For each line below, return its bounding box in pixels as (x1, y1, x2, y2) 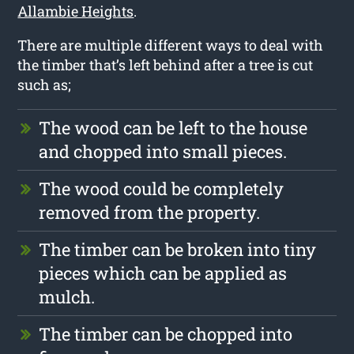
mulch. (39, 284, 96, 308)
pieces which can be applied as (39, 261, 288, 284)
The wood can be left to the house (39, 115, 308, 139)
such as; (17, 74, 72, 94)
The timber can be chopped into (39, 322, 293, 345)
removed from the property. (39, 200, 261, 224)
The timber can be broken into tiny (39, 237, 317, 261)
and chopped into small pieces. (39, 139, 288, 163)
